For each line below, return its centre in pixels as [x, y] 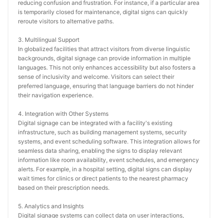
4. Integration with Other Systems [63, 114]
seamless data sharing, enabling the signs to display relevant [100, 151]
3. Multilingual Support [49, 40]
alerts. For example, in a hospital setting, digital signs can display [105, 169]
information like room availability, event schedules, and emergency [109, 160]
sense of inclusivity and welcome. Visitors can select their [96, 77]
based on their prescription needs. [64, 188]
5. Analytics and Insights [51, 206]
